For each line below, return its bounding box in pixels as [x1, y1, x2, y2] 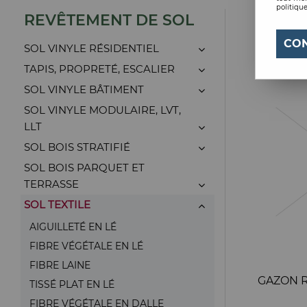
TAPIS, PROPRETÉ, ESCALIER [24, 62, 175, 75]
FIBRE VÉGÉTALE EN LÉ [29, 240, 143, 252]
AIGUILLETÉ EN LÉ [29, 221, 116, 233]
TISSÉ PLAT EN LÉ [29, 278, 114, 291]
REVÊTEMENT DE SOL [24, 11, 194, 29]
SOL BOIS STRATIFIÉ [24, 140, 130, 153]
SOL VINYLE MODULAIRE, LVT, [24, 103, 181, 116]
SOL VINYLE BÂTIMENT [24, 83, 144, 96]
